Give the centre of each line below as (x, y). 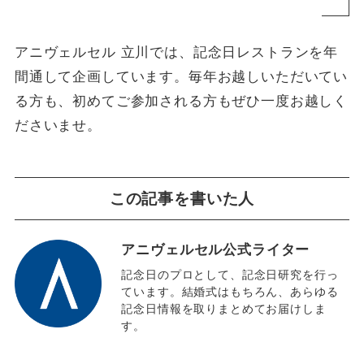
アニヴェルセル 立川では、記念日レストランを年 (176, 53)
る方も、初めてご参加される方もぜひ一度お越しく (181, 102)
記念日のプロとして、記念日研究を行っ (230, 275)
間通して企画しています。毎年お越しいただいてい (181, 77)
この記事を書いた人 (182, 198)
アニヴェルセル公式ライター (216, 249)
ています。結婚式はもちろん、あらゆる (230, 292)
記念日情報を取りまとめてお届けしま (224, 309)
